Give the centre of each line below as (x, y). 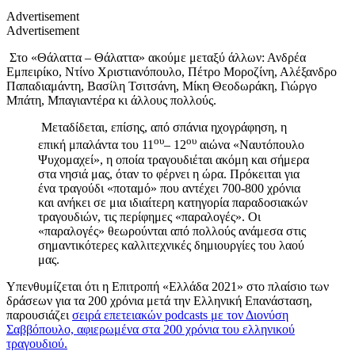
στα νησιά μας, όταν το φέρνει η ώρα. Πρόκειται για (169, 174)
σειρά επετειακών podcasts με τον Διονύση (180, 315)
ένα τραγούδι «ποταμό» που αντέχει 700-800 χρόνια (169, 188)
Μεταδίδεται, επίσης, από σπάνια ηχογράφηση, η (162, 128)
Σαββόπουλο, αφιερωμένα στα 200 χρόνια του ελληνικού (151, 329)
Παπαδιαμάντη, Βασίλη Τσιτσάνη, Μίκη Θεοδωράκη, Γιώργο (162, 86)
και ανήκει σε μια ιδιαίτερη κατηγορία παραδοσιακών (173, 202)
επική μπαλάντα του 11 (96, 145)
